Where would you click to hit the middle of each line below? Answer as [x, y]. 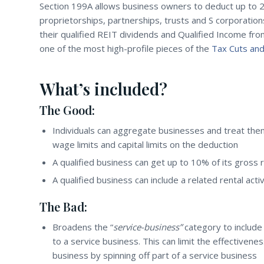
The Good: [67, 110]
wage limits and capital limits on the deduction [145, 145]
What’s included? [103, 89]
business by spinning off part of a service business [155, 255]
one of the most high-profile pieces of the [126, 49]
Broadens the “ [83, 227]
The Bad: [63, 207]
